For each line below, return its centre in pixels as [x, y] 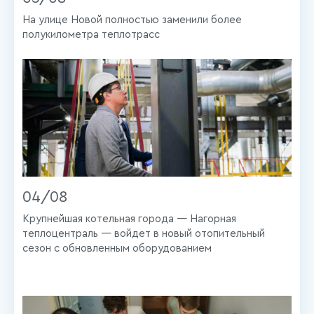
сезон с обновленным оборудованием [117, 248]
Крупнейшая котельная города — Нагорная [129, 219]
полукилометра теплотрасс [91, 35]
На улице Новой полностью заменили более [132, 20]
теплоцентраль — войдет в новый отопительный [144, 234]
